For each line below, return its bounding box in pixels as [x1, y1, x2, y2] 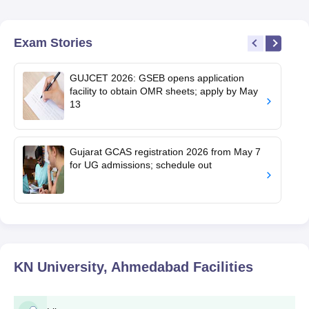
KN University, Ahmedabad [14, 259, 189, 275]
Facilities [189, 259, 253, 275]
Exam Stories [14, 35, 92, 50]
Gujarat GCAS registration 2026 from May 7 [70, 146, 261, 157]
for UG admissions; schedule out [70, 159, 212, 170]
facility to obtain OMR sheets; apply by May [70, 85, 258, 97]
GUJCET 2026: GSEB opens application [70, 72, 244, 83]
